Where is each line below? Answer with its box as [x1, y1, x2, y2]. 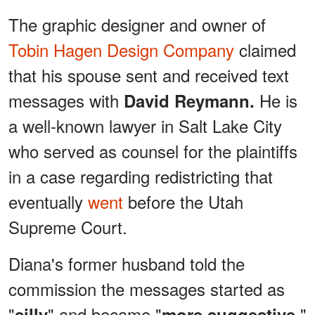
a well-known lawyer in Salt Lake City [8, 112, 282, 138]
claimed [234, 37, 296, 62]
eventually [8, 188, 88, 214]
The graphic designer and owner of [8, 11, 266, 37]
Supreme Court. [8, 214, 127, 239]
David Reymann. [124, 88, 259, 112]
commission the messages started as [8, 276, 285, 301]
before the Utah [123, 188, 243, 214]
